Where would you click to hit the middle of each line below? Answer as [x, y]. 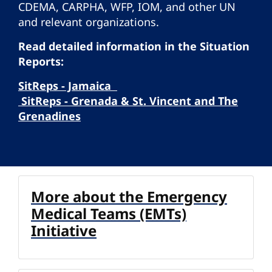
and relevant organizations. [89, 22]
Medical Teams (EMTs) [109, 213]
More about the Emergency [129, 196]
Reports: [41, 61]
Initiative [64, 230]
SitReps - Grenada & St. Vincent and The [130, 100]
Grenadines [49, 116]
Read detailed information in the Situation [134, 46]
